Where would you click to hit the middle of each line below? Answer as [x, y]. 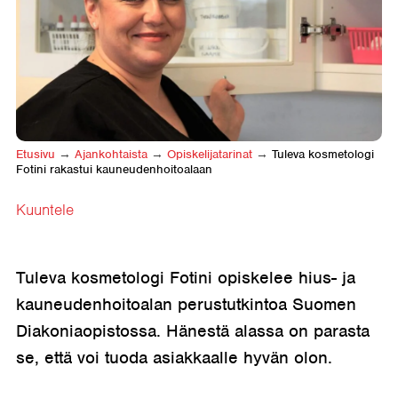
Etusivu [36, 154]
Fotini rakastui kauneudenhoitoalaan [114, 169]
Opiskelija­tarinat [210, 154]
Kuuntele [45, 209]
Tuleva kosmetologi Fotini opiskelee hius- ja [186, 277]
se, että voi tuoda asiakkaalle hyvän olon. [182, 357]
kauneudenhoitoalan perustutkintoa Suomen [186, 304]
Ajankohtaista [111, 154]
